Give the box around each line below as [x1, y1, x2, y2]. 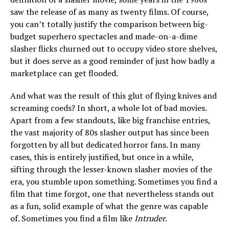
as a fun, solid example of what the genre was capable [10, 200, 208, 212]
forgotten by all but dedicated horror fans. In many [10, 139, 200, 150]
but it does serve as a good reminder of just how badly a [10, 55, 215, 66]
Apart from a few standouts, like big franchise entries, [10, 114, 210, 126]
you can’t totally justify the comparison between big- [10, 18, 208, 30]
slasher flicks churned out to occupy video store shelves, [10, 43, 217, 54]
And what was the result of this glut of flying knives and [10, 90, 217, 101]
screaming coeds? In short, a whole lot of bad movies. [10, 102, 207, 113]
